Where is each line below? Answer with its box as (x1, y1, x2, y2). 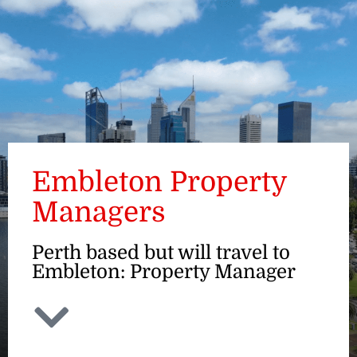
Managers (32, 196, 166, 228)
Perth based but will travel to (32, 241, 290, 264)
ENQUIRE (240, 60, 295, 76)
